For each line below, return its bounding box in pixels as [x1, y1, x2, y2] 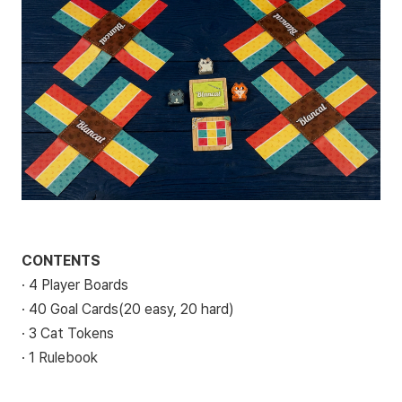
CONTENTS [22, 251, 100, 269]
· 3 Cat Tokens [22, 324, 114, 342]
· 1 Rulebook [22, 348, 98, 366]
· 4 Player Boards [22, 275, 128, 293]
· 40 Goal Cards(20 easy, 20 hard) [22, 300, 234, 318]
